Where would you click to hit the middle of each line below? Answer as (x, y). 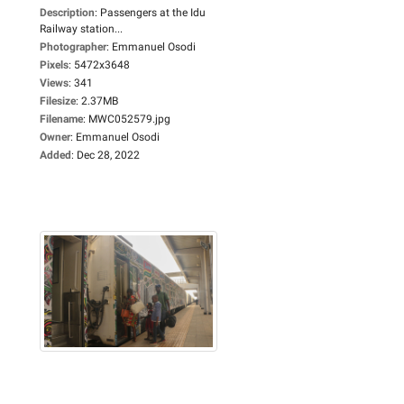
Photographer (73, 46)
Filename (61, 119)
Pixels (54, 64)
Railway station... (81, 28)
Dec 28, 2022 (108, 155)
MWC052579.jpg (129, 119)
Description (67, 12)
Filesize (58, 101)
